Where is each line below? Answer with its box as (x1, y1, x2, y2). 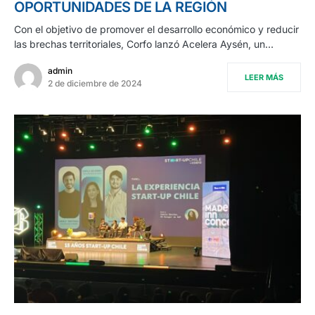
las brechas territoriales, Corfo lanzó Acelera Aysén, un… (14, 37, 274, 50)
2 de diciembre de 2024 (48, 77, 142, 89)
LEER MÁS (245, 72, 283, 82)
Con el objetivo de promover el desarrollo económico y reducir (14, 22, 299, 35)
